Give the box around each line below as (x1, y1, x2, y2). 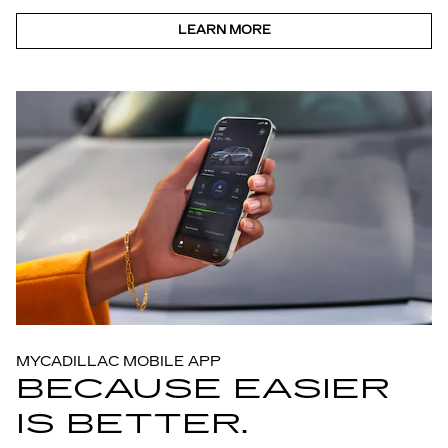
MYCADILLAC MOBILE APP (16, 353, 221, 371)
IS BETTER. (16, 407, 247, 442)
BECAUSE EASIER (16, 372, 390, 407)
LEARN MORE (177, 23, 271, 38)
